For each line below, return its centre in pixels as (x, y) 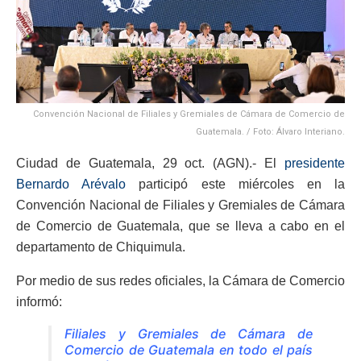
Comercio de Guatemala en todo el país (189, 349)
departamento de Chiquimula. (101, 247)
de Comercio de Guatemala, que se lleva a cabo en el (180, 226)
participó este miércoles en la (236, 184)
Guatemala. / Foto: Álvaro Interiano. (270, 131)
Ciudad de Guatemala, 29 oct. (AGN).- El (150, 163)
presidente (315, 163)
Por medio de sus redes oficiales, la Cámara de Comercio (180, 280)
